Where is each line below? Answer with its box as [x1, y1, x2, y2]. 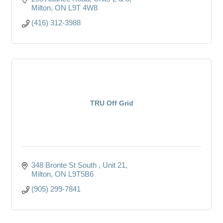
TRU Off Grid [90, 99, 133, 107]
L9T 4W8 [68, 3, 98, 12]
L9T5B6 [68, 169, 94, 178]
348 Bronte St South [31, 160, 99, 169]
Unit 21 [102, 160, 125, 169]
